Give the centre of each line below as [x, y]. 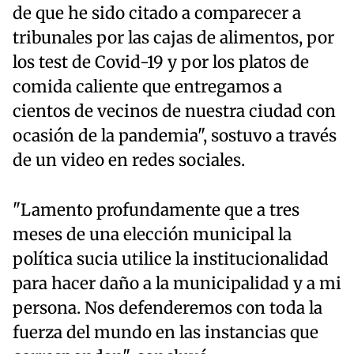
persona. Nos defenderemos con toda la [168, 308]
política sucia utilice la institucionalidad [171, 259]
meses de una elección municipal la [152, 234]
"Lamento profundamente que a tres [156, 210]
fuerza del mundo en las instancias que [166, 332]
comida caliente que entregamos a [147, 87]
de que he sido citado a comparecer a [157, 13]
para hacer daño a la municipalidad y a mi [177, 283]
